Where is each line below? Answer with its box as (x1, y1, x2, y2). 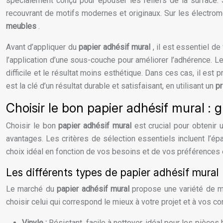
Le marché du (6, 184, 57, 194)
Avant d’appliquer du (6, 42, 79, 52)
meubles (6, 21, 38, 31)
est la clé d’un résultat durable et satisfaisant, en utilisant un (6, 81, 216, 91)
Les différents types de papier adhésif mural (6, 166, 219, 179)
